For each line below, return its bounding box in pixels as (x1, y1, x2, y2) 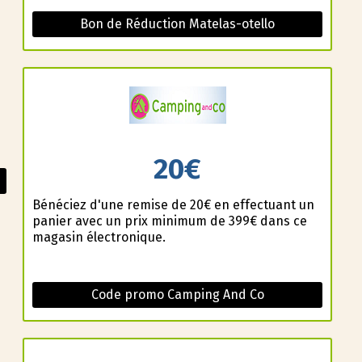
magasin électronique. (32, 229, 166, 246)
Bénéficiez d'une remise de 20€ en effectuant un (32, 197, 314, 213)
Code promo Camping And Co (90, 287, 264, 303)
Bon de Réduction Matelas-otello (80, 15, 275, 32)
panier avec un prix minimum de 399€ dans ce (32, 213, 307, 229)
